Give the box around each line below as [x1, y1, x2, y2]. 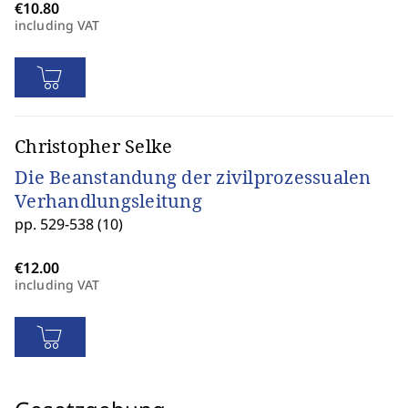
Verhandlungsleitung [15, 189, 202, 213]
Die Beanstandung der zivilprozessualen [15, 165, 372, 189]
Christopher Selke [15, 134, 173, 158]
